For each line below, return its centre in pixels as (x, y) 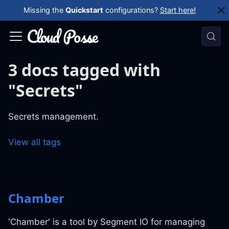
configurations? (131, 10)
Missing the (44, 10)
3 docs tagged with (84, 70)
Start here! (178, 10)
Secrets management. (53, 117)
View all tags (35, 142)
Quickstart (84, 10)
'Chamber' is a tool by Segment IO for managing (107, 222)
